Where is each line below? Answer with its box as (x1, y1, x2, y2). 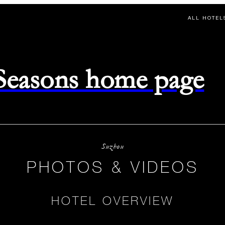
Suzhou (101, 142, 124, 151)
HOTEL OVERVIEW (51, 193, 174, 207)
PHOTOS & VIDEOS (26, 157, 199, 176)
